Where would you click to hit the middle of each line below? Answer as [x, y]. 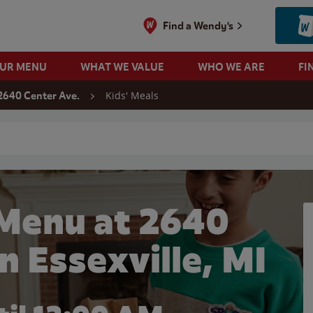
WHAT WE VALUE [122, 67]
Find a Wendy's [198, 26]
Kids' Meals [132, 95]
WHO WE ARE [231, 67]
